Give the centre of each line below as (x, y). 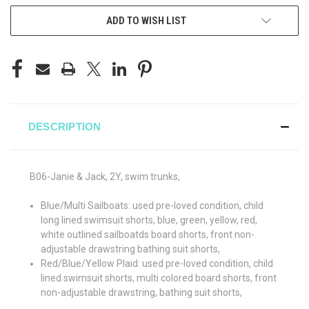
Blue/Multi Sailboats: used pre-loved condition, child (152, 205)
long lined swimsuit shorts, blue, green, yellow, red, (149, 220)
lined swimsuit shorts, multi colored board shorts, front (159, 278)
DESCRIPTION (64, 126)
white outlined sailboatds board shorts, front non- (148, 234)
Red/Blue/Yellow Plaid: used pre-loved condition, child (157, 263)
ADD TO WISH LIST (146, 20)
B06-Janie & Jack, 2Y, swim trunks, (106, 176)
